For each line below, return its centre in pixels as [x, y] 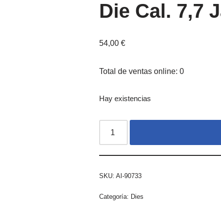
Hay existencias [125, 99]
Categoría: [115, 197]
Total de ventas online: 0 [141, 71]
